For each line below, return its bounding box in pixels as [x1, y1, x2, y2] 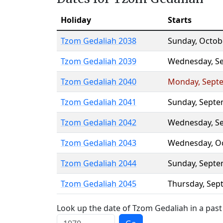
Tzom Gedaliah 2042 [61, 117, 136, 128]
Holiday [61, 14, 91, 25]
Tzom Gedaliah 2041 [61, 97, 136, 108]
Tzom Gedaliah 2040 [61, 76, 136, 87]
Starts [168, 14, 192, 25]
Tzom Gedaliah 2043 [61, 137, 136, 148]
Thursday [168, 178, 203, 189]
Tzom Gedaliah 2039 [61, 56, 136, 67]
